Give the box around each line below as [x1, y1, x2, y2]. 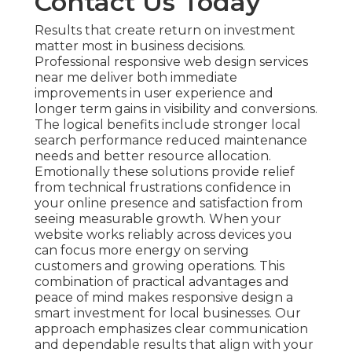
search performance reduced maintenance [35, 132, 307, 148]
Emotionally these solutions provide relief [35, 163, 295, 179]
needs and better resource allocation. [35, 148, 271, 163]
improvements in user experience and [35, 85, 273, 101]
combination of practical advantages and [35, 273, 289, 289]
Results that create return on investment [35, 22, 295, 38]
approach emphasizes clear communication [35, 321, 308, 336]
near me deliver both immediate [35, 69, 237, 85]
